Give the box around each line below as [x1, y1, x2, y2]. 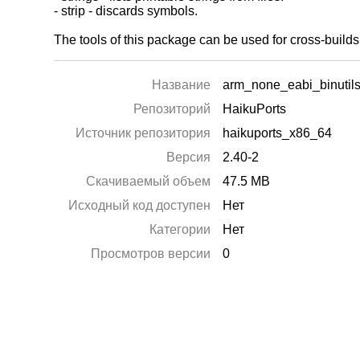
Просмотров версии [91, 247, 211, 260]
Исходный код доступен [68, 198, 211, 212]
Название [152, 78, 211, 92]
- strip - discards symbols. [54, 4, 198, 18]
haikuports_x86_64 [223, 126, 333, 140]
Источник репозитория [76, 126, 211, 140]
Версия [166, 150, 211, 164]
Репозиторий [133, 102, 211, 116]
